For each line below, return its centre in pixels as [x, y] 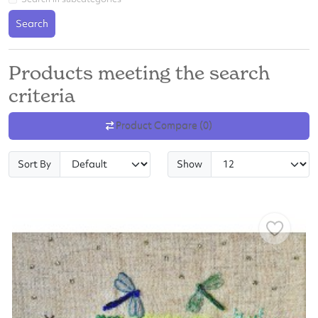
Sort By [34, 164]
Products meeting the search [139, 73]
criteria [42, 95]
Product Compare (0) [164, 126]
